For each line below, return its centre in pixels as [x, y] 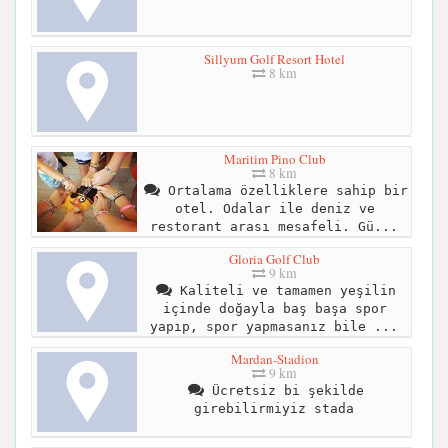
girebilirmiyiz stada [273, 409]
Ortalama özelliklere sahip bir [283, 190]
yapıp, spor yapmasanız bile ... [273, 327]
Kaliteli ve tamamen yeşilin [283, 291]
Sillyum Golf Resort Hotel [274, 58]
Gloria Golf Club [274, 259]
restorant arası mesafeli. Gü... [273, 226]
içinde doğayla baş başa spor [274, 309]
